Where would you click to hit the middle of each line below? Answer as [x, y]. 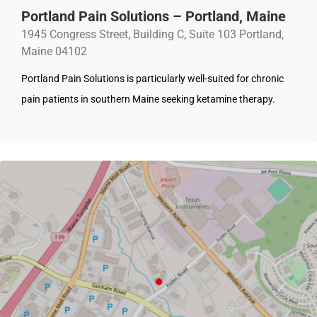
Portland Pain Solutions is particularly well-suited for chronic [152, 79]
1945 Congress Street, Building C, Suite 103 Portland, [152, 35]
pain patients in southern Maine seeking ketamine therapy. [148, 99]
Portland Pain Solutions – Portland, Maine [154, 17]
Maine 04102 [54, 52]
